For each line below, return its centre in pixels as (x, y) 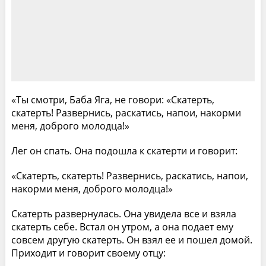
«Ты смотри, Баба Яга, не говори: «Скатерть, (113, 99)
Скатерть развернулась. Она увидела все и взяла (123, 213)
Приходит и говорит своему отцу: (88, 253)
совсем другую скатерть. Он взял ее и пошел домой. (132, 240)
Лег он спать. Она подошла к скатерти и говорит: (124, 151)
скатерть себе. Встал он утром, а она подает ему (122, 227)
